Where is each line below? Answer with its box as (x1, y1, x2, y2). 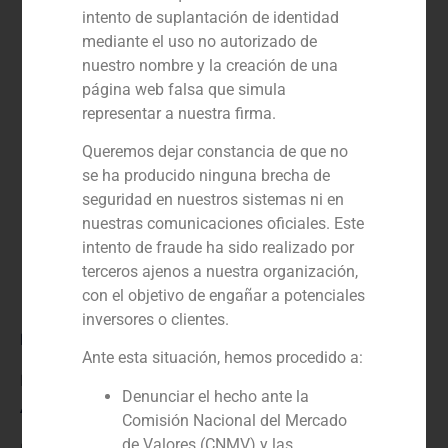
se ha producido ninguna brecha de (82, 166, 331, 185)
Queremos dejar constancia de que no (82, 142, 349, 161)
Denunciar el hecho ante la (122, 386, 310, 406)
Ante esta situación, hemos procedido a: (82, 348, 364, 368)
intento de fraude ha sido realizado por (82, 238, 355, 257)
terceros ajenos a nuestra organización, (82, 262, 359, 281)
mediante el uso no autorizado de (82, 31, 318, 51)
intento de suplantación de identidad (82, 7, 340, 27)
